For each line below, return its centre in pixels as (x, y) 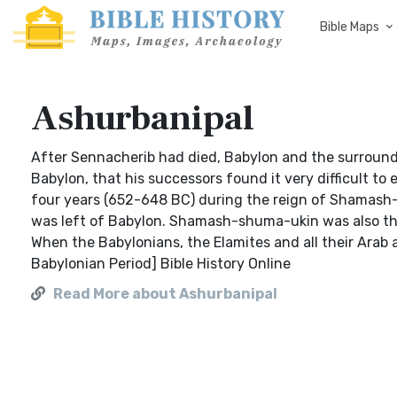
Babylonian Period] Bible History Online (161, 264)
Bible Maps (350, 27)
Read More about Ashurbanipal (165, 294)
